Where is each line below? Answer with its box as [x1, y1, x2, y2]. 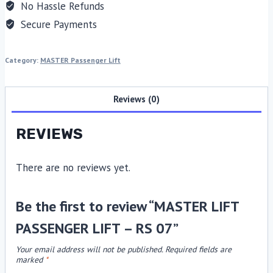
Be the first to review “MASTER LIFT [15, 197, 239, 216]
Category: [4, 55, 40, 65]
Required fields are [165, 244, 232, 255]
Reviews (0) [113, 93, 160, 105]
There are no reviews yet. [15, 161, 130, 175]
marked [15, 254, 45, 266]
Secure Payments [18, 17, 97, 31]
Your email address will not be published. [15, 244, 163, 255]
